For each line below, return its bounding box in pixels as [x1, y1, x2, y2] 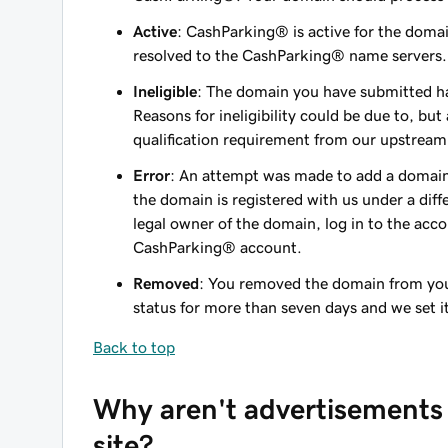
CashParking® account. [133, 239, 302, 255]
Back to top [93, 339, 175, 355]
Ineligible [133, 83, 197, 99]
